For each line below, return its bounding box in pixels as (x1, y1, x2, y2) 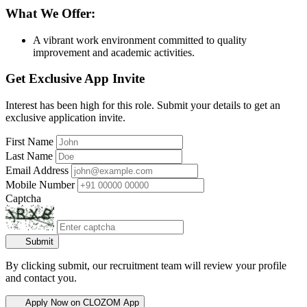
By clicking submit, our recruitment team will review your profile (5, 260, 286, 272)
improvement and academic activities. (33, 46, 195, 58)
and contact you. (5, 272, 77, 284)
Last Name (5, 150, 53, 162)
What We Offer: (5, 5, 95, 21)
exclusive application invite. (5, 112, 125, 124)
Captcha (5, 193, 41, 205)
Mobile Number (5, 179, 75, 191)
